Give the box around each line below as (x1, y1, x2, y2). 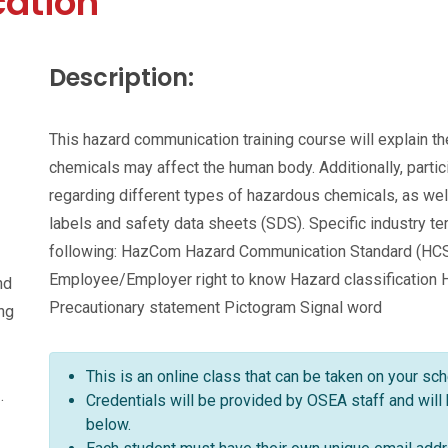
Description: (49, 61, 194, 94)
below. (86, 415, 131, 434)
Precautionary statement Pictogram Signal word (49, 298, 382, 317)
